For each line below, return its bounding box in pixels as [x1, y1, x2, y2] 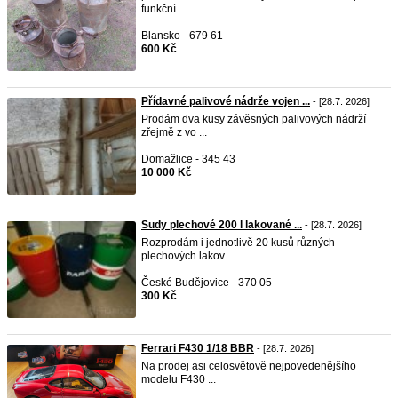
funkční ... [141, 3, 187, 15]
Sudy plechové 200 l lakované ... [141, 219, 302, 231]
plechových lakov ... [141, 250, 235, 262]
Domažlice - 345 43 [141, 153, 235, 165]
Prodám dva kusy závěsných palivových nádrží [141, 113, 366, 125]
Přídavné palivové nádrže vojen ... [141, 95, 310, 107]
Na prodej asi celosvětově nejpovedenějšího [141, 360, 356, 372]
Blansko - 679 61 [141, 29, 223, 42]
